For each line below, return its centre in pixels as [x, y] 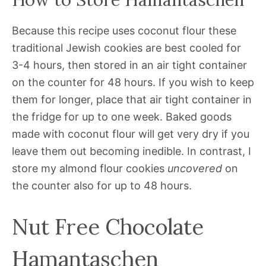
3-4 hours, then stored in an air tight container [129, 65]
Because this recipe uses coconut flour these [124, 31]
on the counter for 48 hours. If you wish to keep [133, 83]
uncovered [195, 169]
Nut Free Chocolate [108, 227]
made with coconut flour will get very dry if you [131, 134]
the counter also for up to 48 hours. [102, 186]
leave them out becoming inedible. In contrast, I [132, 151]
